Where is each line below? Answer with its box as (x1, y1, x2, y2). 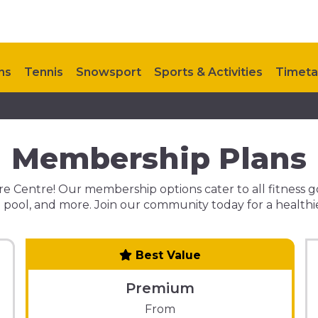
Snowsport (76, 65, 141, 79)
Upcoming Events (175, 111, 278, 124)
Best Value (131, 248, 201, 262)
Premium (125, 280, 194, 297)
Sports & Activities (154, 65, 263, 79)
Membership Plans (11, 140, 307, 177)
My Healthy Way (68, 111, 162, 124)
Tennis (24, 65, 63, 79)
